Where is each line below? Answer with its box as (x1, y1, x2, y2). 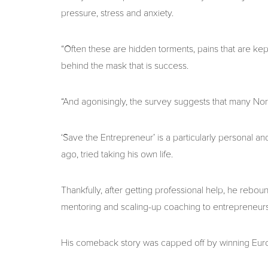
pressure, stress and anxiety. (61, 7, 173, 19)
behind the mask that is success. (61, 60, 188, 72)
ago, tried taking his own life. (61, 148, 173, 160)
